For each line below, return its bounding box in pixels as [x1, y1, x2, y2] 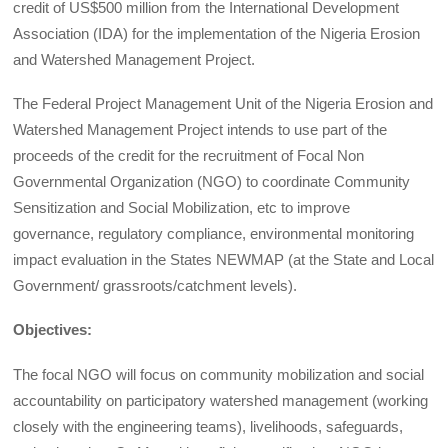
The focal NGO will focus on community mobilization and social [13, 365, 425, 383]
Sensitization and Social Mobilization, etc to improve [13, 199, 351, 217]
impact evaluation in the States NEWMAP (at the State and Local [13, 251, 435, 269]
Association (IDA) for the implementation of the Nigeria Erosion [13, 24, 421, 42]
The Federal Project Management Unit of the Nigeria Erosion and [13, 95, 434, 113]
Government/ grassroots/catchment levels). [13, 277, 298, 295]
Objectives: [13, 321, 93, 339]
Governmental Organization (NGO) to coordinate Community [13, 173, 411, 191]
